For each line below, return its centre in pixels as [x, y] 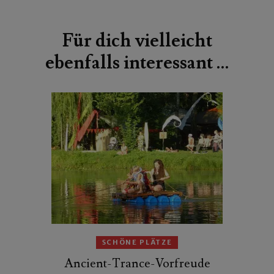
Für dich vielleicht [137, 40]
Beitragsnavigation [86, 12]
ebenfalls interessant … [137, 62]
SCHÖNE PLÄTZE [137, 242]
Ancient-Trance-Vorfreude [137, 263]
